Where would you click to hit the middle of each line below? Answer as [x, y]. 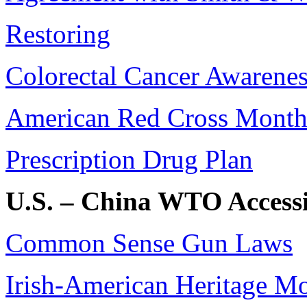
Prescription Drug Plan [129, 160]
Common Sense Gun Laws [149, 243]
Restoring [58, 34]
